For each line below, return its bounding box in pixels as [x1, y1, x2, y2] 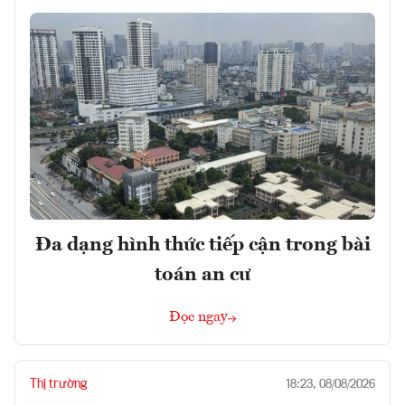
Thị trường [30, 377, 87, 391]
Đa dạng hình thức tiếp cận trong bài [34, 234, 371, 255]
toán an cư [155, 264, 250, 285]
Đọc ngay [169, 309, 228, 325]
